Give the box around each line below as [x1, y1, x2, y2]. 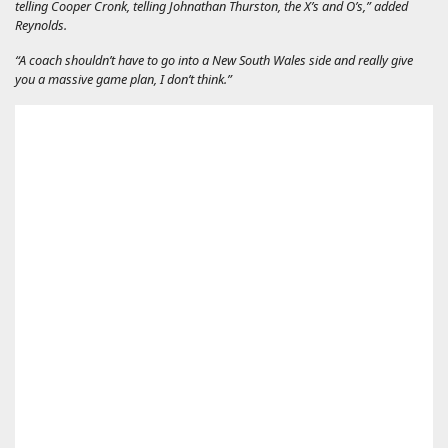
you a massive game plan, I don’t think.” [15, 69, 232, 88]
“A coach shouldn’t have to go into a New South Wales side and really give [15, 50, 413, 69]
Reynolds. [15, 15, 67, 34]
